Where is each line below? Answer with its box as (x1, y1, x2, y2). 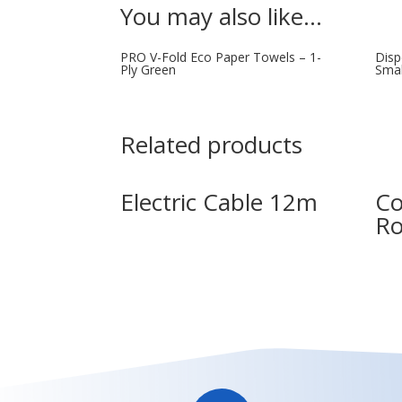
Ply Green (120, 60, 177, 78)
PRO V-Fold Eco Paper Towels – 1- (120, 48, 322, 66)
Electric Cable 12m (120, 185, 319, 218)
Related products (120, 127, 303, 161)
